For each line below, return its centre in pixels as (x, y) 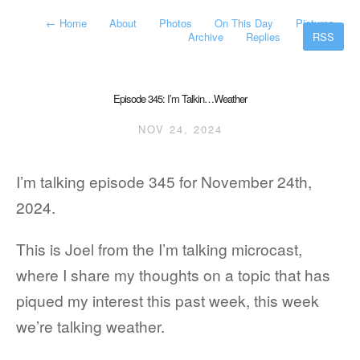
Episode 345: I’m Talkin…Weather (180, 98)
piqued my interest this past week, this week (168, 300)
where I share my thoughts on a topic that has (173, 274)
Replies (263, 37)
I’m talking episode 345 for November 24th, (164, 181)
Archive (206, 37)
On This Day (244, 23)
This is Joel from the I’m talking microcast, (159, 249)
